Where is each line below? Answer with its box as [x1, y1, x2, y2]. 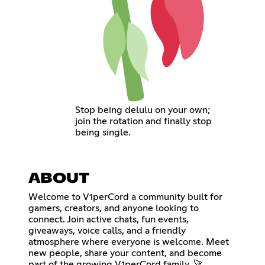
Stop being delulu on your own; [75, 105, 211, 115]
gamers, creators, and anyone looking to [28, 203, 199, 213]
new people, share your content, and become [28, 248, 222, 258]
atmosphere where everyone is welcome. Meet [28, 237, 229, 247]
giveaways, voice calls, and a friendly [28, 225, 186, 235]
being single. [75, 127, 131, 137]
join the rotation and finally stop [75, 116, 212, 126]
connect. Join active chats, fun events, [28, 214, 189, 224]
